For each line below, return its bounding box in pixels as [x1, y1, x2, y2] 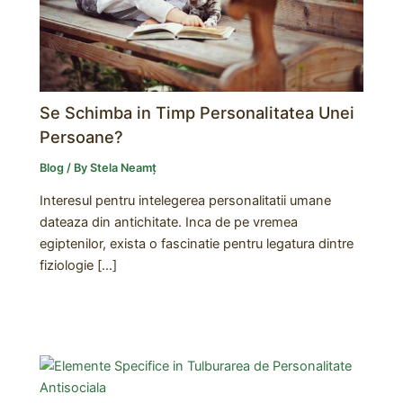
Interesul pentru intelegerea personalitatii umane [40, 193, 332, 210]
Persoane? [40, 126, 124, 147]
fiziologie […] [40, 257, 118, 274]
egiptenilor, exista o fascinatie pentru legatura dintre [40, 236, 354, 253]
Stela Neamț [90, 160, 157, 175]
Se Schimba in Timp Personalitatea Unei [40, 102, 355, 122]
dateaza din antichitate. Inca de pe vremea [40, 214, 299, 231]
